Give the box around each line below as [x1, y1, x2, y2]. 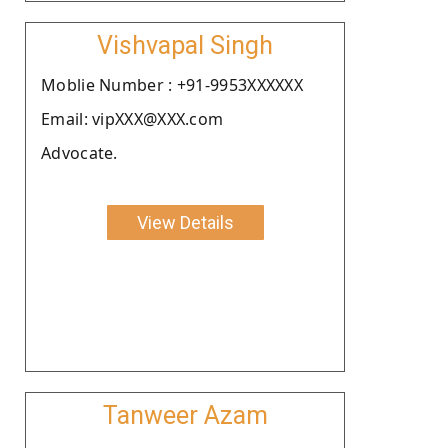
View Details [136, 211, 234, 233]
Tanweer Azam [102, 400, 268, 430]
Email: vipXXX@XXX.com [41, 107, 224, 130]
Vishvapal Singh [97, 30, 273, 60]
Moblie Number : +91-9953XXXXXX [41, 73, 303, 96]
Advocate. [41, 141, 118, 164]
